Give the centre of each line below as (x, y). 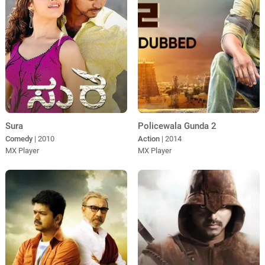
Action (148, 138)
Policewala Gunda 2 (177, 126)
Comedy (19, 139)
